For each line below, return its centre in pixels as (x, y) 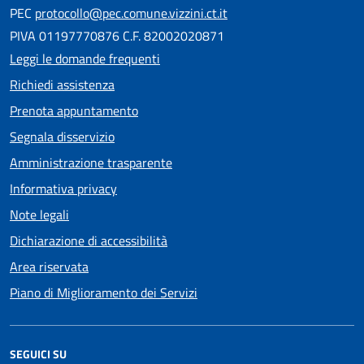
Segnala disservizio (62, 137)
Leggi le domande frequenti (85, 59)
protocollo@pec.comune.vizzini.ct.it (131, 13)
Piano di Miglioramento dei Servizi (104, 293)
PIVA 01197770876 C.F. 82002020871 (117, 36)
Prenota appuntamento (74, 111)
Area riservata (49, 267)
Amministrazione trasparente (91, 163)
